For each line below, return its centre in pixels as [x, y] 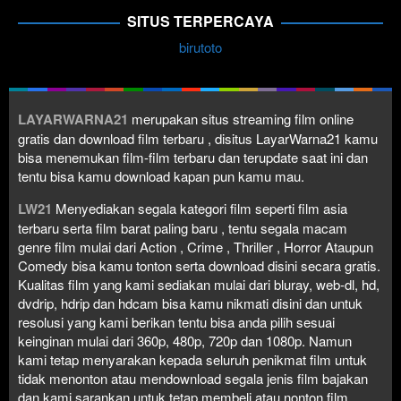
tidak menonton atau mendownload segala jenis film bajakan [193, 379]
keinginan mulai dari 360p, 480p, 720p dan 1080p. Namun [185, 341]
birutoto [200, 47]
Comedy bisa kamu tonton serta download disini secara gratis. [199, 266]
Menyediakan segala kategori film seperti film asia [201, 209]
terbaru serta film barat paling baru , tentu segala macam [183, 228]
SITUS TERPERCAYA [200, 21]
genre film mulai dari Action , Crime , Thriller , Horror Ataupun [196, 247]
